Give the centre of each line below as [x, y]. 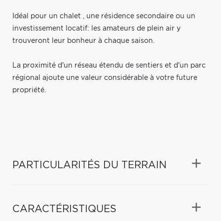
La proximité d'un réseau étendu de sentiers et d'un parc [109, 65]
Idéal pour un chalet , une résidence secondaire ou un [104, 16]
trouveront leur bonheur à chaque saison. [83, 41]
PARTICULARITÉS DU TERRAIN [90, 165]
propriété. [29, 90]
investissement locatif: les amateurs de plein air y [96, 28]
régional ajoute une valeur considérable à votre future [105, 78]
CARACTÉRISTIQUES [64, 209]
